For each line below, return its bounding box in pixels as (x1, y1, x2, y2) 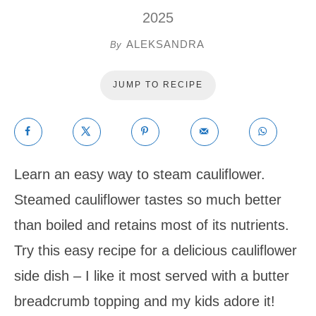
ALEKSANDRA (126, 37, 205, 50)
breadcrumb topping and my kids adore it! (14, 293, 275, 309)
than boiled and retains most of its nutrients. (14, 217, 289, 233)
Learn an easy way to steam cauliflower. (14, 166, 265, 182)
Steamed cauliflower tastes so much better (14, 191, 281, 207)
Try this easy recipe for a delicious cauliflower (14, 242, 297, 258)
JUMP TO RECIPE (113, 79, 203, 90)
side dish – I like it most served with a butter (14, 267, 289, 284)
